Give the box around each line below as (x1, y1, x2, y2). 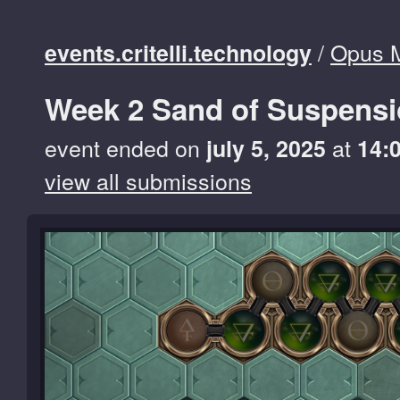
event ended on (45, 130, 206, 163)
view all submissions (45, 163, 252, 196)
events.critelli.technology (45, 37, 312, 69)
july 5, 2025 (206, 131, 326, 164)
